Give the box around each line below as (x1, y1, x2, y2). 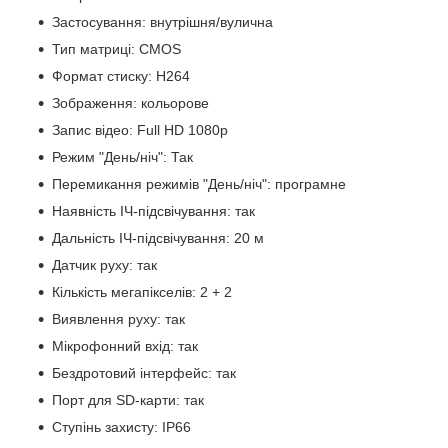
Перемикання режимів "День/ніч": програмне (52, 175, 346, 192)
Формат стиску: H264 (52, 67, 190, 84)
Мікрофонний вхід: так (52, 337, 198, 354)
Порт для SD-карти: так (52, 391, 204, 408)
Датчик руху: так (52, 256, 157, 273)
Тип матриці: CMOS (52, 40, 181, 57)
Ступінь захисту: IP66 (52, 418, 191, 435)
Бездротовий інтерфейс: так (52, 364, 236, 381)
